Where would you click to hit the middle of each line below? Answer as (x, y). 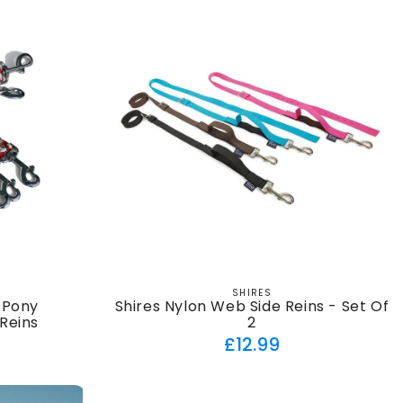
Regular (282, 342)
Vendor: (277, 296)
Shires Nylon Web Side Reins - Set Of (252, 307)
